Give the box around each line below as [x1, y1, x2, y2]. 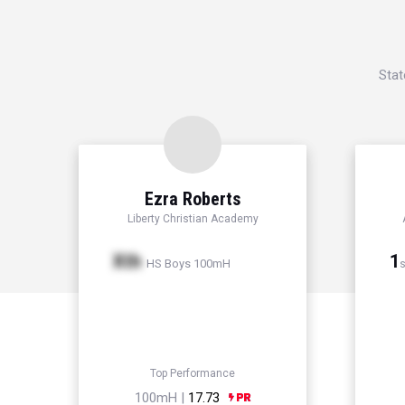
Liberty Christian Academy [127, 212, 259, 226]
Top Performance [150, 367, 235, 381]
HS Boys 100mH [144, 257, 231, 271]
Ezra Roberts [145, 188, 240, 211]
